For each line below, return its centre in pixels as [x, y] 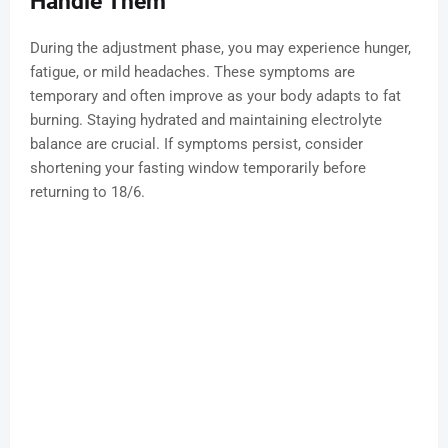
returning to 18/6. [87, 192]
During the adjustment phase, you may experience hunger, [220, 48]
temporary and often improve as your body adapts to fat [215, 96]
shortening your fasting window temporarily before [198, 168]
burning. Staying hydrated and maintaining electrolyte [206, 120]
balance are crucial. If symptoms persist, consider [196, 144]
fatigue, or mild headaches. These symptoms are [192, 72]
